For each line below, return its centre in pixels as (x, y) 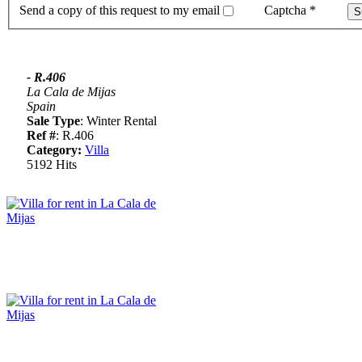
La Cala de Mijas (71, 92)
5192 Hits (52, 165)
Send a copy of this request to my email (120, 11)
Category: (54, 150)
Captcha (285, 11)
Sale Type (53, 121)
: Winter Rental (118, 121)
